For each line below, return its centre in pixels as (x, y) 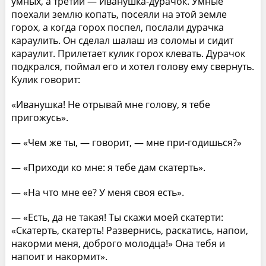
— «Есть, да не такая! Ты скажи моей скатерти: (117, 217)
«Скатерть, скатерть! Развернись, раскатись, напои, (129, 230)
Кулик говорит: (45, 79)
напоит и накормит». (59, 256)
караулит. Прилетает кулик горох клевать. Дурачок (128, 53)
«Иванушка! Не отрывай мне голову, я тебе (110, 104)
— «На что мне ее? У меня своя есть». (97, 192)
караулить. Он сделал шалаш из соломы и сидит (122, 40)
